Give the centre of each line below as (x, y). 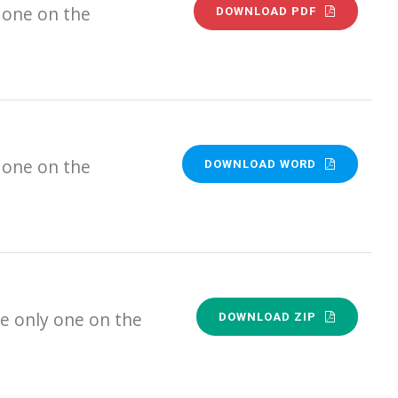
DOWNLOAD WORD (261, 163)
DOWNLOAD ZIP (268, 316)
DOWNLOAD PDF (267, 11)
